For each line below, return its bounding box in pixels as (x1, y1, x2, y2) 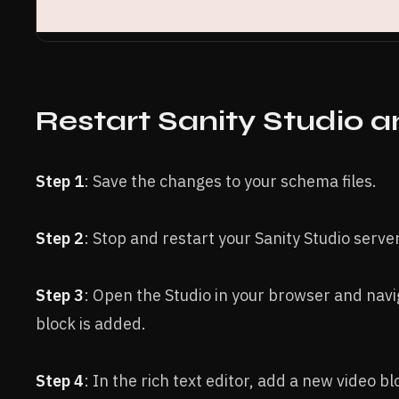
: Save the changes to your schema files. (84, 170, 377, 191)
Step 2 (36, 227, 84, 248)
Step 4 (36, 370, 84, 391)
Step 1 (36, 170, 84, 191)
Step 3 (36, 284, 84, 305)
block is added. (36, 313, 146, 334)
